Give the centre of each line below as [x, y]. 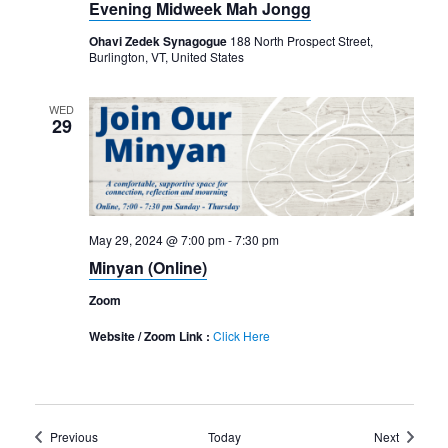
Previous [73, 437]
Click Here [241, 336]
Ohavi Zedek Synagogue [159, 40]
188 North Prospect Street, [301, 40]
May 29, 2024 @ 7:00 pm [156, 240]
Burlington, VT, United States [166, 56]
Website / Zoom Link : [150, 336]
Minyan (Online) [147, 268]
